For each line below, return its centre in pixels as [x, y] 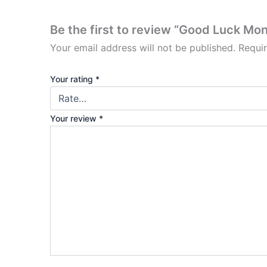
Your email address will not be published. [143, 48]
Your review [74, 118]
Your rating [73, 79]
